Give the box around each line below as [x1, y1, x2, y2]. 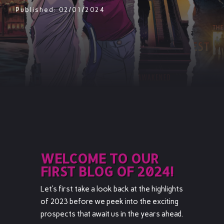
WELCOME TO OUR [40, 150, 159, 166]
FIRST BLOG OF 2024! [40, 163, 173, 179]
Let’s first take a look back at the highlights [40, 184, 183, 193]
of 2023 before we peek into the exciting [40, 197, 178, 206]
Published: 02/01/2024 [15, 6, 105, 13]
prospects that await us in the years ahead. [40, 209, 183, 218]
